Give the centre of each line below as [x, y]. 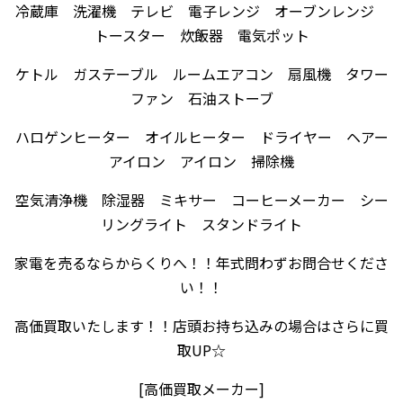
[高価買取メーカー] [201, 389]
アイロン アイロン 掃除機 [201, 161]
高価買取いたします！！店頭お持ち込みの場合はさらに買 [201, 326]
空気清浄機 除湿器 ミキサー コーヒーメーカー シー [201, 200]
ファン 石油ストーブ [201, 98]
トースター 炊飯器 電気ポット [201, 35]
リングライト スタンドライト [201, 224]
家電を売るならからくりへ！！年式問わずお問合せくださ [201, 263]
